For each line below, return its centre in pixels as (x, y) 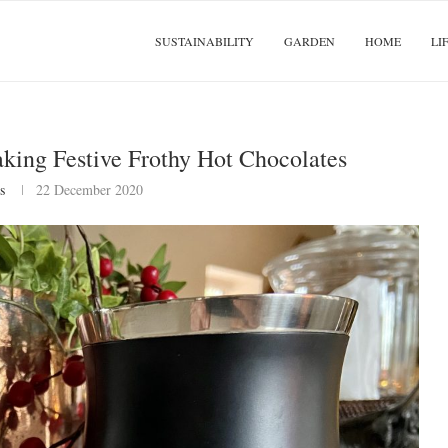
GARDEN (309, 41)
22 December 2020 (89, 189)
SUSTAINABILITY (204, 41)
